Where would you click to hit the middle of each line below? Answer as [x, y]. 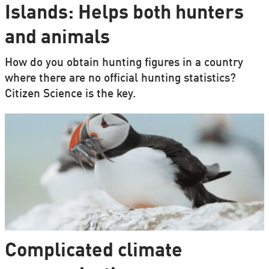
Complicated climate [93, 252]
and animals [57, 38]
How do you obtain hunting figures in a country [124, 63]
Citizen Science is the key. [70, 95]
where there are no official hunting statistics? [120, 79]
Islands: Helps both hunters [124, 13]
